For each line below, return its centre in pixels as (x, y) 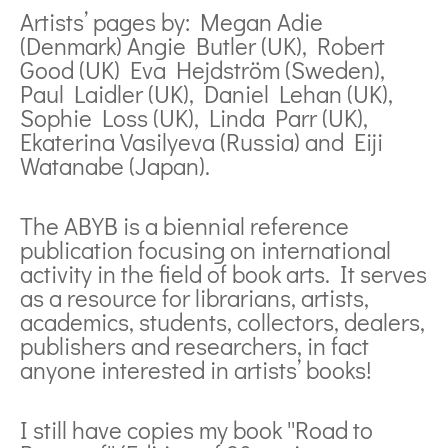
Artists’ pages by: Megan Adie (171, 22)
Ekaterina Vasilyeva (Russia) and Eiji (201, 142)
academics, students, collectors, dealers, (222, 322)
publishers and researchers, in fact (194, 346)
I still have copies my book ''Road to (196, 430)
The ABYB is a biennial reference (184, 226)
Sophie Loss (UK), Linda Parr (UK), (194, 118)
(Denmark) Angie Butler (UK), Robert (202, 46)
